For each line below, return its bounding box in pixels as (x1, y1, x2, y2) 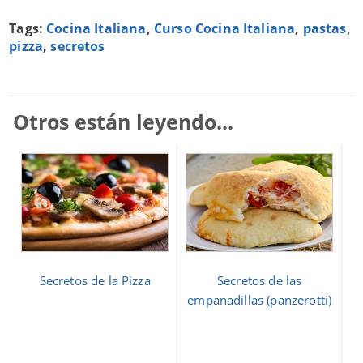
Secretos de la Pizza (39, 271, 151, 288)
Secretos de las (217, 271, 302, 288)
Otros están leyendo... (13, 108, 234, 136)
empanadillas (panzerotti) (187, 291, 332, 308)
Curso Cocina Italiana (153, 19, 296, 38)
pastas (302, 19, 347, 38)
